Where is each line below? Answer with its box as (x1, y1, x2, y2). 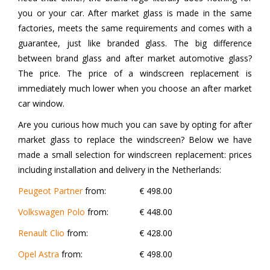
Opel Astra (18, 248, 59, 260)
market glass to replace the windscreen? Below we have (18, 134, 252, 146)
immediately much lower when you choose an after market (18, 83, 252, 95)
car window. (18, 98, 64, 110)
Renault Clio (18, 227, 64, 239)
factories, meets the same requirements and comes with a (18, 22, 252, 34)
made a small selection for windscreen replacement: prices (18, 149, 252, 161)
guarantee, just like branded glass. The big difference (18, 37, 252, 49)
